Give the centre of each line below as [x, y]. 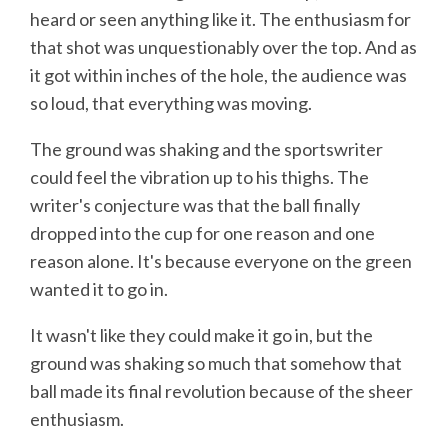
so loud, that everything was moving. [171, 103]
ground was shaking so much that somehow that [216, 363]
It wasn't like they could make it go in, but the [201, 335]
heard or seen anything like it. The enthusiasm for [220, 19]
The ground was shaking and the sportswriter [206, 149]
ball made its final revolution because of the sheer [221, 391]
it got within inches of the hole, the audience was [218, 75]
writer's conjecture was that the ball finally [195, 205]
